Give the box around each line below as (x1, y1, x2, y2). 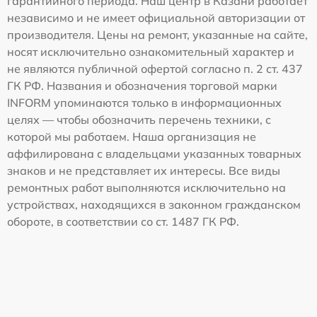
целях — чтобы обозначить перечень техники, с (7, 113, 271, 127)
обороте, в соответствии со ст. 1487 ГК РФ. (7, 214, 239, 229)
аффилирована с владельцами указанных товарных (7, 146, 301, 161)
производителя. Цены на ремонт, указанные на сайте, (7, 28, 308, 42)
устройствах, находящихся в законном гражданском (7, 197, 301, 212)
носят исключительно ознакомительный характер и (7, 45, 294, 59)
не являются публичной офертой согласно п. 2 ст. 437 (7, 62, 303, 76)
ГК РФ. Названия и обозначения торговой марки (7, 79, 277, 93)
